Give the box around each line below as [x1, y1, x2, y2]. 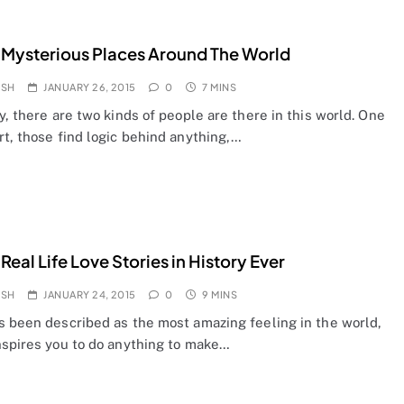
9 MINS [202, 289, 238, 301]
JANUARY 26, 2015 [43, 81, 136, 94]
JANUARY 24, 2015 [43, 289, 136, 301]
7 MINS [202, 81, 237, 94]
